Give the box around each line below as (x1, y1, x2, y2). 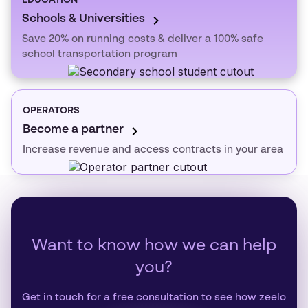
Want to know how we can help (32, 238, 276, 255)
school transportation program (22, 49, 177, 59)
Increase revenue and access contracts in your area (23, 144, 283, 155)
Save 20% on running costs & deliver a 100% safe (22, 34, 263, 44)
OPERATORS (23, 106, 80, 115)
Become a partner (23, 124, 124, 135)
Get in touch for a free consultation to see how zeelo (22, 292, 286, 303)
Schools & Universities (22, 13, 145, 25)
